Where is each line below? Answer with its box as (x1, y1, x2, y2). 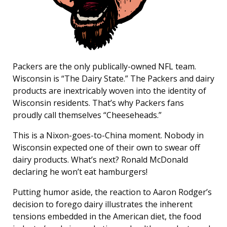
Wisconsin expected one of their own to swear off (13, 142, 200, 153)
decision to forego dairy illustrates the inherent (13, 199, 193, 210)
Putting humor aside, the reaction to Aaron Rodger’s (13, 186, 212, 198)
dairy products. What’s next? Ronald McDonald (13, 154, 188, 165)
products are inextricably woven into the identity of (13, 85, 206, 96)
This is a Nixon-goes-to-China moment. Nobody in (13, 130, 204, 141)
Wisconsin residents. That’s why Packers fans (13, 97, 184, 108)
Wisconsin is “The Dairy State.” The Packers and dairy (13, 73, 214, 84)
